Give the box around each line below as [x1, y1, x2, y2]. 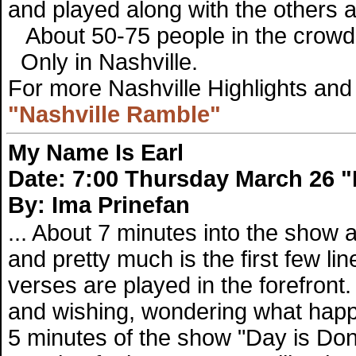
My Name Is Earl [8, 139, 184, 165]
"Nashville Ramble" [8, 101, 221, 127]
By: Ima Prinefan [8, 192, 190, 218]
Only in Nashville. [8, 48, 198, 75]
